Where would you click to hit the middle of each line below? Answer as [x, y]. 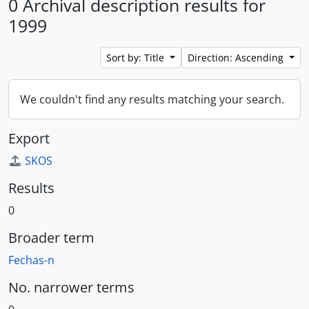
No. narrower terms [71, 287]
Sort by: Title [137, 58]
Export [29, 138]
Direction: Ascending [237, 58]
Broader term [51, 238]
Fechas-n [31, 260]
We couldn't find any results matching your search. [152, 99]
